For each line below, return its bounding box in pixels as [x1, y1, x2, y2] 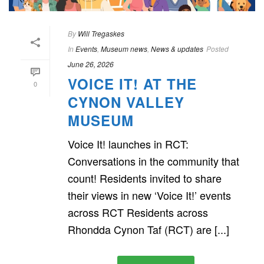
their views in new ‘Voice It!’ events [68, 187, 231, 203]
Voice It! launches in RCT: [68, 136, 189, 152]
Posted [206, 44, 229, 54]
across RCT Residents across [68, 204, 208, 220]
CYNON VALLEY [68, 92, 184, 113]
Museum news [101, 44, 147, 54]
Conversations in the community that [68, 153, 239, 169]
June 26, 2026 [68, 59, 114, 70]
